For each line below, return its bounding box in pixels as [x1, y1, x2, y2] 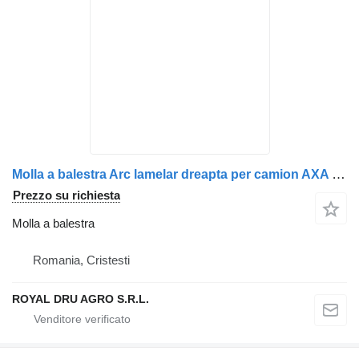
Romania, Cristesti [33, 253, 130, 267]
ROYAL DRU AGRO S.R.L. [12, 292, 149, 305]
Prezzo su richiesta [13, 188, 120, 202]
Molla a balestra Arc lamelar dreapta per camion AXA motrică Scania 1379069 [332, 167, 345, 182]
